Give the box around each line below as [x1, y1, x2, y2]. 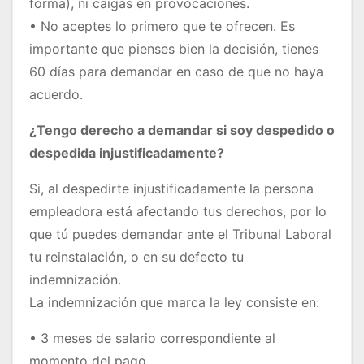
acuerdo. [29, 86, 83, 103]
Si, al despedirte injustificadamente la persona [29, 180, 314, 197]
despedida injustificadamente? [29, 145, 224, 162]
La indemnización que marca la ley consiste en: [29, 294, 319, 311]
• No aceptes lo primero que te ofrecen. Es [29, 18, 295, 35]
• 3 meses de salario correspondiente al [29, 330, 275, 347]
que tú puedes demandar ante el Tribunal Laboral [29, 226, 331, 243]
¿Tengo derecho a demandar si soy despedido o [29, 122, 335, 139]
